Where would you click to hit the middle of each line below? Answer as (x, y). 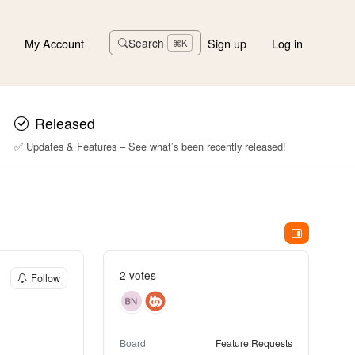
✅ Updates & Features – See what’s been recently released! (151, 147)
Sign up (227, 43)
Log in (288, 43)
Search (147, 43)
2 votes (138, 275)
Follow (46, 279)
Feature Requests (254, 343)
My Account (55, 43)
